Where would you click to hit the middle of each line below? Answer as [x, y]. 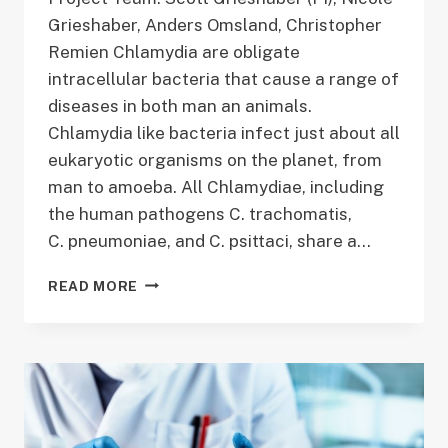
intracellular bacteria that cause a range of [223, 78]
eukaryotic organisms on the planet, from [215, 159]
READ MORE [93, 285]
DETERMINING [190, 280]
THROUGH [175, 406]
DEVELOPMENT [194, 385]
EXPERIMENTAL [196, 427]
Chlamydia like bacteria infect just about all [224, 132]
